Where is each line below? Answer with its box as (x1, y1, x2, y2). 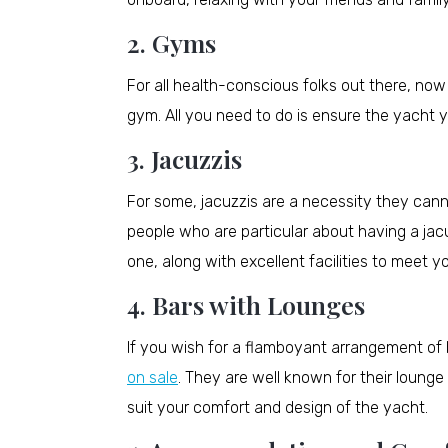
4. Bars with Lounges (127, 288, 365, 322)
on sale (127, 368, 178, 388)
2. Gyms (127, 26, 216, 60)
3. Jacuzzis (127, 142, 242, 176)
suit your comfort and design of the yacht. (127, 398, 428, 418)
